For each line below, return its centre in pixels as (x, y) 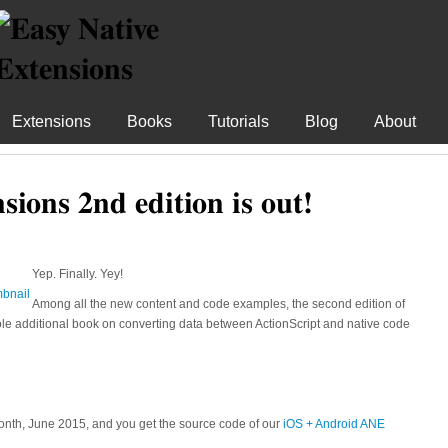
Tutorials (238, 121)
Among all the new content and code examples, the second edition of (218, 304)
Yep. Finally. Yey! (77, 274)
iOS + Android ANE (334, 424)
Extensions (51, 121)
